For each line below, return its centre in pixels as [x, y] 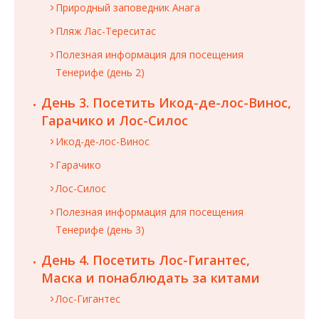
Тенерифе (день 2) [100, 73]
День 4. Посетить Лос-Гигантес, [146, 260]
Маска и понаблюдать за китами [151, 278]
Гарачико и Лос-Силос [115, 121]
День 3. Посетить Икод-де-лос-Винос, [166, 103]
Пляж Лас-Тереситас [106, 31]
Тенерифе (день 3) [100, 230]
